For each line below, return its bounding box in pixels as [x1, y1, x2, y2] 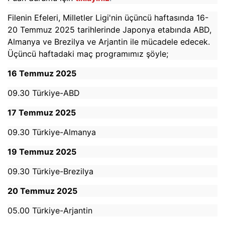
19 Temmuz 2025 [8, 146, 76, 157]
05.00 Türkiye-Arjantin [8, 205, 92, 215]
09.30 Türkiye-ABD [8, 87, 80, 98]
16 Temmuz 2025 [8, 68, 76, 78]
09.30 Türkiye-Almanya [8, 127, 96, 137]
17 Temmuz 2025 [8, 107, 76, 118]
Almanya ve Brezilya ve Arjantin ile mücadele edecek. [8, 36, 210, 47]
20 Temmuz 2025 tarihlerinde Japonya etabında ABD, [8, 24, 211, 35]
